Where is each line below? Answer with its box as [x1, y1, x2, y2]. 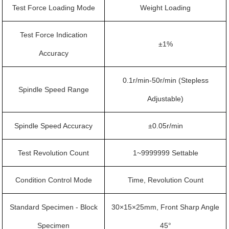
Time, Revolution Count [127, 176, 203, 185]
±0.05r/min [148, 122, 183, 130]
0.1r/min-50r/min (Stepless [122, 76, 209, 85]
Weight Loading [140, 4, 191, 12]
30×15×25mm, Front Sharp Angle [111, 203, 220, 212]
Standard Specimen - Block [9, 203, 98, 212]
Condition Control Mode [15, 176, 92, 185]
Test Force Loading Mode [12, 4, 95, 12]
